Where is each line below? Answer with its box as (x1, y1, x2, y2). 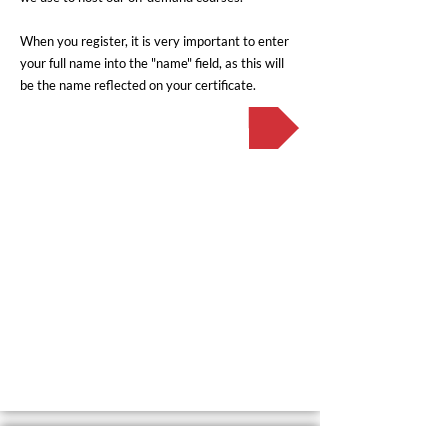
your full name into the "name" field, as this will (20, 55, 284, 71)
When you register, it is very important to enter (20, 33, 289, 49)
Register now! (112, 111, 208, 130)
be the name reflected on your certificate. (20, 77, 256, 93)
